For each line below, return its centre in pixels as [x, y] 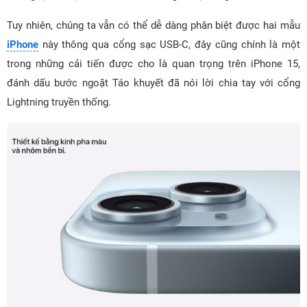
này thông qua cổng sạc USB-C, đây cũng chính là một [169, 45]
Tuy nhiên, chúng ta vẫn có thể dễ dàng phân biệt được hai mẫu [153, 25]
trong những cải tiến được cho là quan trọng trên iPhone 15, [153, 64]
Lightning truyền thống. [59, 102]
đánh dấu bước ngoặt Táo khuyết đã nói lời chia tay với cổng [153, 83]
